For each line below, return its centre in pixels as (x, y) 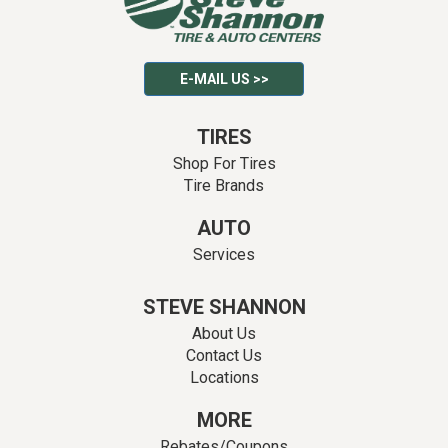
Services (224, 255)
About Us (224, 334)
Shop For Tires (224, 164)
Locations (224, 378)
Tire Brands (224, 186)
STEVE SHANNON (224, 307)
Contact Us (224, 356)
